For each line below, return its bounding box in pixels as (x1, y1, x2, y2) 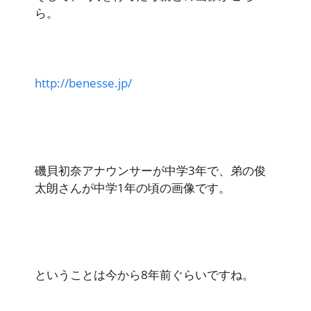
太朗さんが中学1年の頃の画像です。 (35, 179, 230, 196)
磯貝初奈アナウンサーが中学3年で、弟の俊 (35, 162, 266, 178)
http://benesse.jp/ (35, 75, 132, 92)
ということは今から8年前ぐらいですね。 (35, 267, 254, 283)
